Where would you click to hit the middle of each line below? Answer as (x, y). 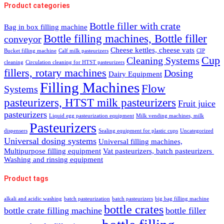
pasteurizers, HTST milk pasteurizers (90, 102)
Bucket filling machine (30, 50)
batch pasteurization (87, 199)
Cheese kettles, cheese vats (152, 50)
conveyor (23, 39)
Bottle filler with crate (135, 26)
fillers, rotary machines (55, 73)
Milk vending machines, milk (170, 115)
